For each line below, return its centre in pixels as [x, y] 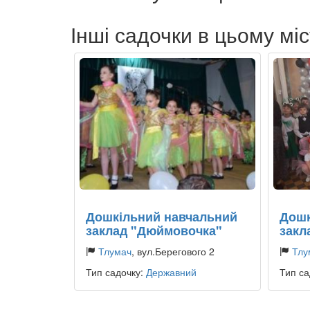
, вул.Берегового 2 [173, 252]
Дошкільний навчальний [162, 217]
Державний [171, 272]
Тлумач [115, 252]
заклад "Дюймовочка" [154, 231]
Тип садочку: [116, 272]
